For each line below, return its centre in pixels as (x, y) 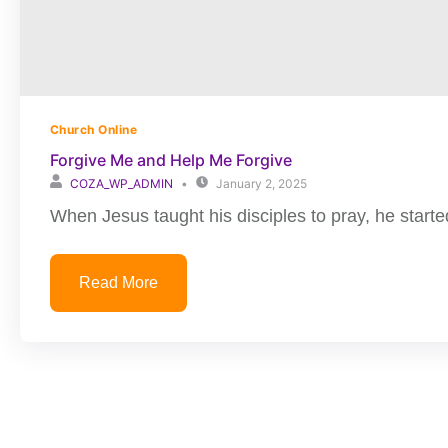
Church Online (94, 129)
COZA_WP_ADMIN (121, 183)
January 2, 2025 (261, 183)
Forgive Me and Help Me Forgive (171, 160)
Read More (118, 282)
